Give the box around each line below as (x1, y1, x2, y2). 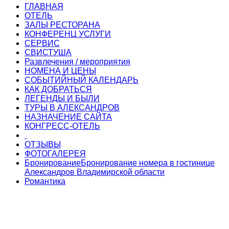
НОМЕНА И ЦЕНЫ (25, 66, 96, 76)
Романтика (25, 177, 65, 186)
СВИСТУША (25, 48, 72, 57)
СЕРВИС (25, 39, 60, 48)
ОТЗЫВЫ (25, 140, 61, 149)
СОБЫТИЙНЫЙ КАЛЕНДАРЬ (25, 76, 139, 85)
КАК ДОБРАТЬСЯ (25, 85, 92, 94)
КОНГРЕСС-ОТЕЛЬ (25, 122, 100, 131)
